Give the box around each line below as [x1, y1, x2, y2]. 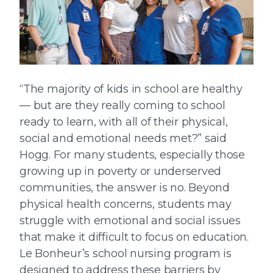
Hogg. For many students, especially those [19, 148, 245, 162]
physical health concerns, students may [19, 197, 232, 211]
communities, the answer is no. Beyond [19, 181, 230, 195]
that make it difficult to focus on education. [19, 230, 249, 244]
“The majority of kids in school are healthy [19, 82, 243, 96]
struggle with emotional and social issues [19, 214, 241, 228]
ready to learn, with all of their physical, [19, 115, 228, 129]
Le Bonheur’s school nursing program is [19, 247, 232, 261]
